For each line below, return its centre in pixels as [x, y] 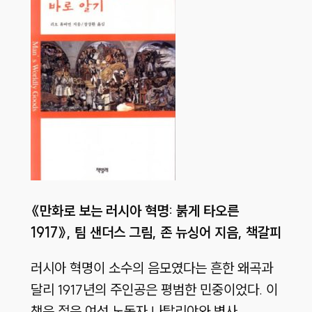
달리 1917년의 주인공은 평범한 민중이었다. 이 [154, 290]
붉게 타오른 [207, 211]
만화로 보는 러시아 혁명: [108, 211]
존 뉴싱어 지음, [203, 233]
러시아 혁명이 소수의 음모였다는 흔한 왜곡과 [151, 268]
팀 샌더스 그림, [115, 233]
